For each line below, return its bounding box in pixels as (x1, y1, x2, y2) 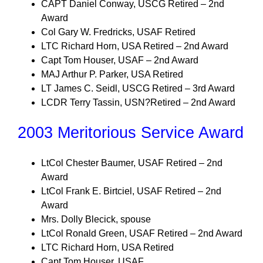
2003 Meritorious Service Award (18, 124, 244, 141)
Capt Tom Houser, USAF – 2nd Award (41, 55, 198, 65)
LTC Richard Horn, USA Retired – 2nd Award (41, 41, 228, 51)
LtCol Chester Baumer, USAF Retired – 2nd (41, 158, 222, 168)
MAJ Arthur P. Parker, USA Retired (41, 69, 183, 79)
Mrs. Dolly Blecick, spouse (41, 214, 151, 224)
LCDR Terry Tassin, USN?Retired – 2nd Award (41, 97, 235, 107)
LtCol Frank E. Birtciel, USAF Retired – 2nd (41, 186, 221, 196)
